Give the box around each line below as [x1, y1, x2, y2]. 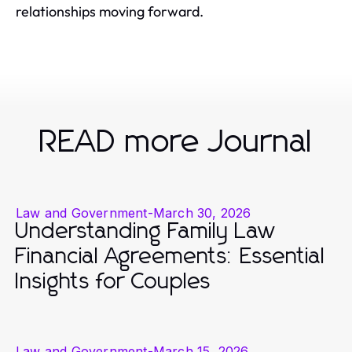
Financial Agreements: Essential [16, 246, 325, 268]
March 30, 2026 [152, 205, 251, 221]
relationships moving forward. [16, 2, 203, 20]
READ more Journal [39, 126, 313, 158]
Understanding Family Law [16, 221, 276, 243]
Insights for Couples [16, 271, 211, 293]
